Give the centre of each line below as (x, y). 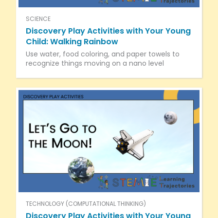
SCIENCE (38, 19)
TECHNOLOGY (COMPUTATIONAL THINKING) (86, 203)
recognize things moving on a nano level (95, 64)
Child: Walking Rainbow (72, 42)
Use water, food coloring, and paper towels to (102, 54)
